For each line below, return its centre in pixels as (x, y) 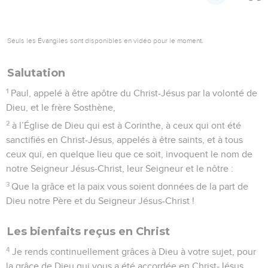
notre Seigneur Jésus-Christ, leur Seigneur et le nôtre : (120, 168)
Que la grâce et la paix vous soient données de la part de (130, 186)
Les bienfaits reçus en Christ (89, 231)
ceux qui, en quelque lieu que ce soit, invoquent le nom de (129, 154)
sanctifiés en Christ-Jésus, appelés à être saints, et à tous (124, 140)
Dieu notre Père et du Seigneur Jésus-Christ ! (100, 201)
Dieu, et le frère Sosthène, (61, 107)
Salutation (36, 73)
